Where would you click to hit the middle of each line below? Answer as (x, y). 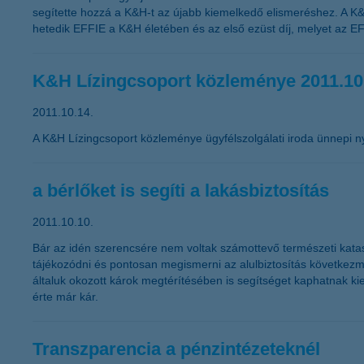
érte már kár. (65, 297)
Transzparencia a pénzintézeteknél (176, 349)
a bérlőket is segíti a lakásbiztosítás (181, 191)
